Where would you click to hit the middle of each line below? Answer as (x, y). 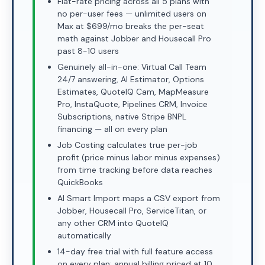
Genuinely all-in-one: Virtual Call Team (132, 67)
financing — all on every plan (112, 129)
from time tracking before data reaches (135, 170)
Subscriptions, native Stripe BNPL (122, 117)
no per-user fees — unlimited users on (132, 14)
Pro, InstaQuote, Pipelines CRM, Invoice (132, 104)
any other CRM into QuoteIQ (113, 223)
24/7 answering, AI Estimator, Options (131, 79)
